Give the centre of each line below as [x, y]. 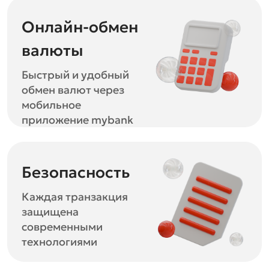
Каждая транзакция [75, 197]
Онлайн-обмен [80, 27]
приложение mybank [77, 120]
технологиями [59, 242]
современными [62, 227]
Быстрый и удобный [75, 75]
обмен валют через [73, 90]
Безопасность [76, 172]
